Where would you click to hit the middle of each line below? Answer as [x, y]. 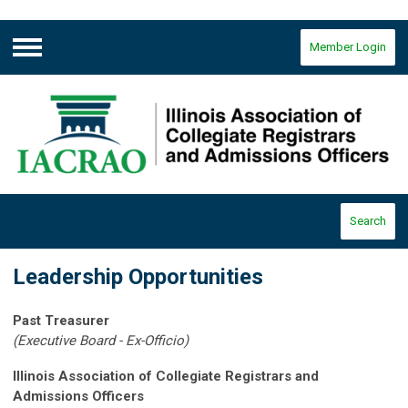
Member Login [348, 47]
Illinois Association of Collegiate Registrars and [166, 377]
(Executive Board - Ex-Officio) [101, 341]
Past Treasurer [61, 321]
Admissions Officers [78, 397]
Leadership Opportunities [138, 277]
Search [368, 221]
